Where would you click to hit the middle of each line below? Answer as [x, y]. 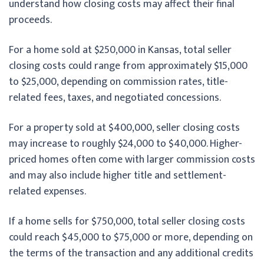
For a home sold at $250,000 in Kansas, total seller [120, 50]
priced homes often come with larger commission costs [132, 159]
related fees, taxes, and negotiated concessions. [115, 98]
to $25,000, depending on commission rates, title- [118, 82]
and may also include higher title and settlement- [118, 175]
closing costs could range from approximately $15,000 [128, 66]
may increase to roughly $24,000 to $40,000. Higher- [126, 143]
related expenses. [47, 191]
